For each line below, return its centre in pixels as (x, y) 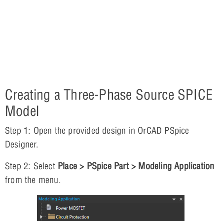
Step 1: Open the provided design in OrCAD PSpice (97, 130)
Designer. (22, 144)
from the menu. (33, 180)
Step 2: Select (31, 166)
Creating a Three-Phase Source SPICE (109, 94)
